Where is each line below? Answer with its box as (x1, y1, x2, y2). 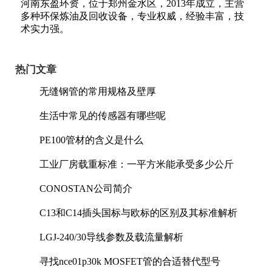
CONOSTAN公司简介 (39, 183, 132, 194)
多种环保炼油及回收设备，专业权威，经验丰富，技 (21, 11, 244, 21)
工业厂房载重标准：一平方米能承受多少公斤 (39, 159, 234, 169)
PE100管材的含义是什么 (39, 135, 143, 145)
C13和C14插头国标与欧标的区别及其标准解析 (39, 208, 237, 218)
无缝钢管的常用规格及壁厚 (39, 86, 156, 97)
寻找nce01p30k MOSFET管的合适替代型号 (39, 256, 220, 267)
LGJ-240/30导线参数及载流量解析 (39, 232, 183, 242)
